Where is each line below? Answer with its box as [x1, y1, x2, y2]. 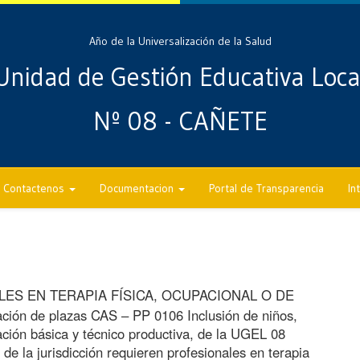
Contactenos [3, 181, 67, 195]
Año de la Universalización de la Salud [88, 34, 272, 48]
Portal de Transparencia [209, 181, 324, 195]
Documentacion [100, 181, 177, 195]
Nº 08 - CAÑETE [92, 105, 268, 137]
